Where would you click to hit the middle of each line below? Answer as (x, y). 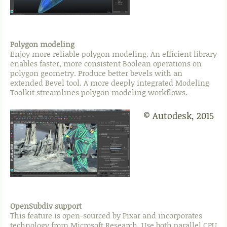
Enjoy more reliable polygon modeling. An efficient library (113, 54)
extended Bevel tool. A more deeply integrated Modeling (110, 83)
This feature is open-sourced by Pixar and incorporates (106, 216)
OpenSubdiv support (46, 206)
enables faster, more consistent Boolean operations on (106, 64)
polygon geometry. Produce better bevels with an (96, 73)
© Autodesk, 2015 (179, 116)
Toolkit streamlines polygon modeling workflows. (99, 92)
